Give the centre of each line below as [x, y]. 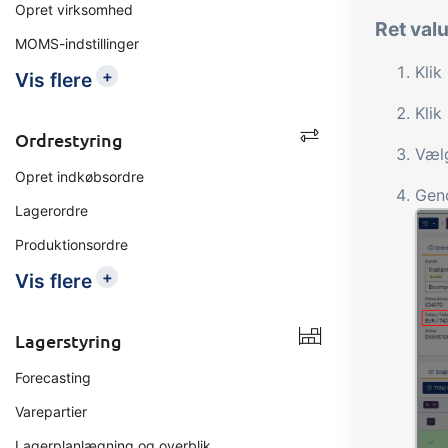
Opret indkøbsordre [79, 176]
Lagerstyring [68, 340]
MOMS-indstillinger [77, 43]
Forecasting [53, 377]
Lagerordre [51, 210]
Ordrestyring [69, 139]
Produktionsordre [71, 244]
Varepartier [51, 411]
